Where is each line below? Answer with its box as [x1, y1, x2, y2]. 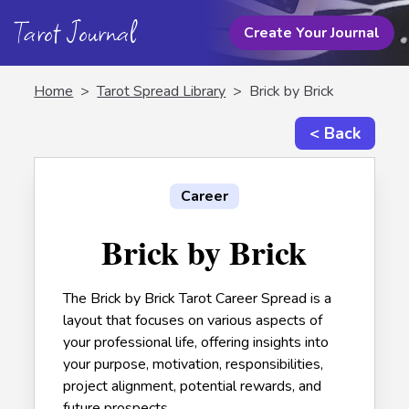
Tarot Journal [15, 11, 136, 54]
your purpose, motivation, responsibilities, [63, 354, 324, 374]
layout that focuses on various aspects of [63, 310, 323, 330]
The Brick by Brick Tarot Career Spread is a [63, 288, 332, 309]
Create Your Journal [243, 23, 380, 43]
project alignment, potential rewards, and [63, 376, 322, 396]
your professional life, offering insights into [63, 332, 330, 352]
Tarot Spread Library [97, 81, 226, 101]
